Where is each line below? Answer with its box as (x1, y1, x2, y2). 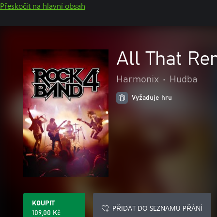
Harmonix (116, 75, 159, 84)
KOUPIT (32, 200, 55, 207)
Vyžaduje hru (132, 94, 172, 101)
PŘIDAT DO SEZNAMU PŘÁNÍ (112, 203, 202, 213)
